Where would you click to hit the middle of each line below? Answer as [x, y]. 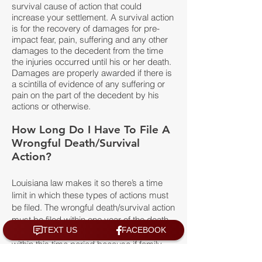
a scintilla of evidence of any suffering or [88, 84]
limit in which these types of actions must [90, 195]
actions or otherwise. [51, 106]
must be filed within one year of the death [90, 220]
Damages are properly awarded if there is [92, 73]
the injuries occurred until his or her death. [92, 62]
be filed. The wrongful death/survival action [93, 207]
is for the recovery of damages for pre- [86, 28]
